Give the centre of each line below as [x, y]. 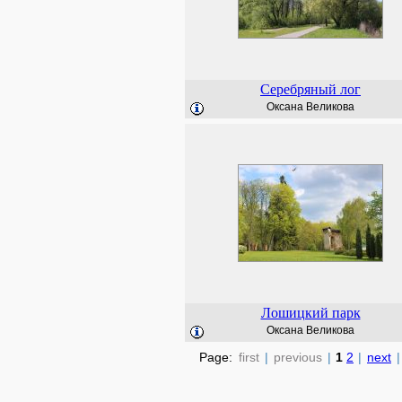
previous [298, 357]
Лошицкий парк [310, 313]
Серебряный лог [310, 89]
